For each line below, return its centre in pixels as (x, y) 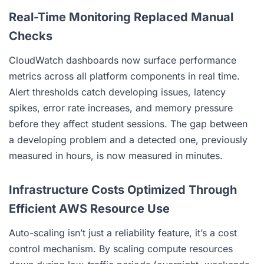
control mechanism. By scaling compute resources (121, 248)
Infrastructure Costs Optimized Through (123, 189)
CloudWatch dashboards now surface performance (123, 60)
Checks (31, 36)
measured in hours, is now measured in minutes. (116, 155)
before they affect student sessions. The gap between (128, 123)
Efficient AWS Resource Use (89, 208)
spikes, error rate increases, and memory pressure (121, 108)
